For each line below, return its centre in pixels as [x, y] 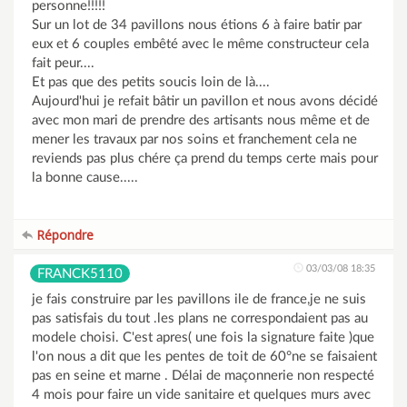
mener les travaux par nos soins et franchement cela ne [194, 139]
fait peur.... [63, 63]
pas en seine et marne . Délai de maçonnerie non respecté [203, 376]
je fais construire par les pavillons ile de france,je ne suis [199, 299]
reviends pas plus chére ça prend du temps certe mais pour [205, 159]
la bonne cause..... [85, 178]
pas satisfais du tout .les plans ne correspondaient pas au [200, 318]
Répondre [63, 235]
